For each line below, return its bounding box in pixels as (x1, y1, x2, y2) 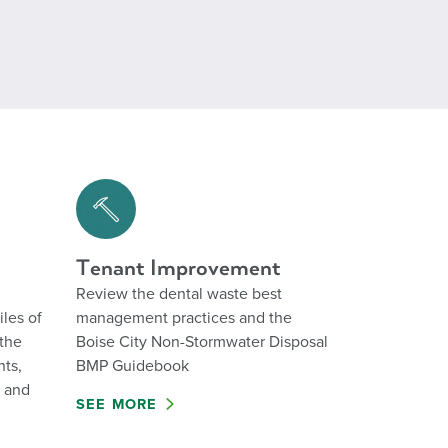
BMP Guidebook (76, 356, 189, 376)
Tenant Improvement (76, 254, 281, 281)
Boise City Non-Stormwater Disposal (76, 332, 328, 352)
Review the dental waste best (76, 284, 282, 304)
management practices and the (76, 308, 292, 328)
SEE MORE (76, 396, 158, 413)
